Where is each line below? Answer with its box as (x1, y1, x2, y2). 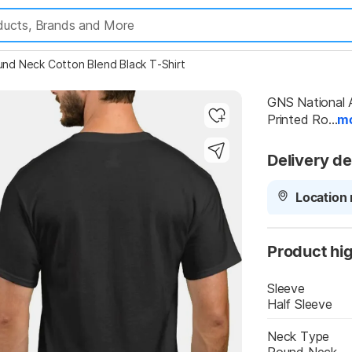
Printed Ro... (267, 112, 338, 127)
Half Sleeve (267, 296, 332, 312)
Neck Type (267, 328, 330, 344)
